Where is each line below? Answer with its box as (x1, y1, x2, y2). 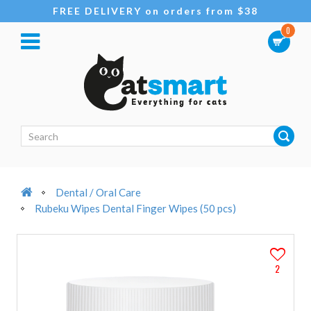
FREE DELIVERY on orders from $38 (53, 5, 258, 17)
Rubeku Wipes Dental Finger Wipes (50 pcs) (35, 202, 236, 215)
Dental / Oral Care (56, 186, 141, 199)
